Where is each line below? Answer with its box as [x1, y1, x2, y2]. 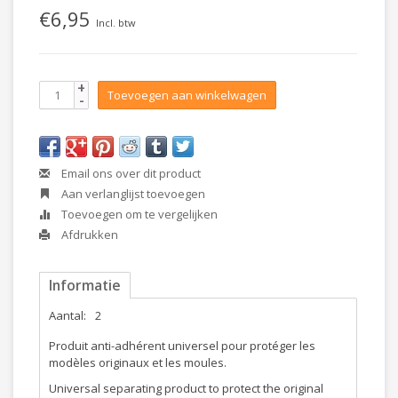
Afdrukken [59, 227, 118, 243]
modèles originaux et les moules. [49, 354, 227, 370]
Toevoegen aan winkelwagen [107, 87, 267, 103]
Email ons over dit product [59, 165, 201, 181]
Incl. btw [96, 16, 135, 29]
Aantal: [49, 307, 86, 323]
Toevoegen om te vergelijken [59, 206, 218, 222]
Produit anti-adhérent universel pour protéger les [49, 338, 315, 354]
